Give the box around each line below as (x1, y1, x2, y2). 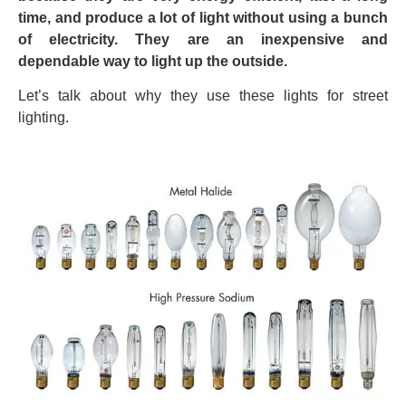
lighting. (18, 110, 69, 126)
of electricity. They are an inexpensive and (18, 31, 388, 47)
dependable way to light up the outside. (18, 53, 287, 69)
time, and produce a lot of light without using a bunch (18, 9, 388, 25)
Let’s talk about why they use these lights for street (18, 88, 388, 104)
